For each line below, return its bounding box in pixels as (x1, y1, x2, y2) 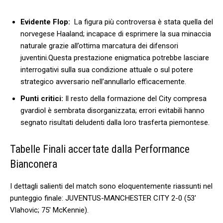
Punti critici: (20, 94, 63, 103)
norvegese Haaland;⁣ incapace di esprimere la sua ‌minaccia (20, 29, 211, 38)
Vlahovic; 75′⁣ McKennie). (10, 205, 89, 215)
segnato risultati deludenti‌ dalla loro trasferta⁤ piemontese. (20, 117, 210, 127)
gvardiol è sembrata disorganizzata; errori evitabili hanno (20, 106, 205, 115)
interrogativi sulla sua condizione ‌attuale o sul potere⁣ (20, 65, 193, 74)
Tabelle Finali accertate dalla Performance (10, 142, 190, 155)
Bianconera (10, 157, 57, 170)
